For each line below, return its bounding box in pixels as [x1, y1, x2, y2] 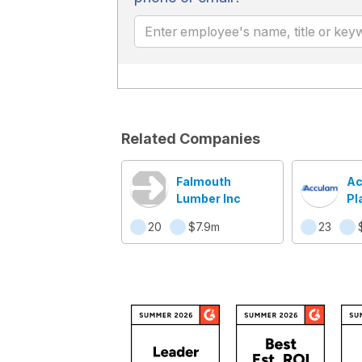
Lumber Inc [175, 192, 241, 205]
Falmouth [175, 175, 231, 188]
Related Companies [120, 130, 260, 147]
